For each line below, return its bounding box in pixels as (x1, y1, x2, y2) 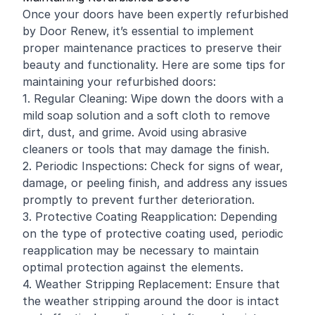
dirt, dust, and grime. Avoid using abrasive (22, 125, 247, 139)
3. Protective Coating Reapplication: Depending (22, 210, 277, 224)
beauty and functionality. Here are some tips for (22, 58, 285, 72)
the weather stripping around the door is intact (22, 294, 279, 308)
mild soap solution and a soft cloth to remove (22, 108, 270, 122)
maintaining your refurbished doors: (22, 75, 216, 89)
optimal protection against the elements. (22, 260, 243, 274)
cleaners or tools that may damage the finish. (22, 142, 269, 156)
